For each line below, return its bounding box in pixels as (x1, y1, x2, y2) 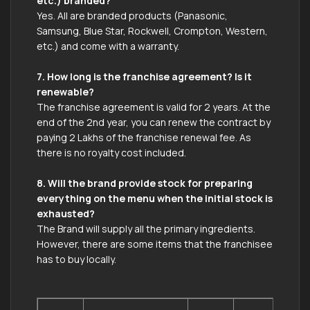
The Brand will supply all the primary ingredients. (37, 221, 255, 235)
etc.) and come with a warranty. (37, 39, 179, 53)
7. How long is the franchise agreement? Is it (37, 69, 252, 83)
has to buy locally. (37, 252, 116, 266)
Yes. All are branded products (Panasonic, (37, 8, 228, 22)
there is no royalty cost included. (37, 145, 186, 159)
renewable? (37, 84, 94, 98)
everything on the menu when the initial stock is (37, 191, 273, 205)
